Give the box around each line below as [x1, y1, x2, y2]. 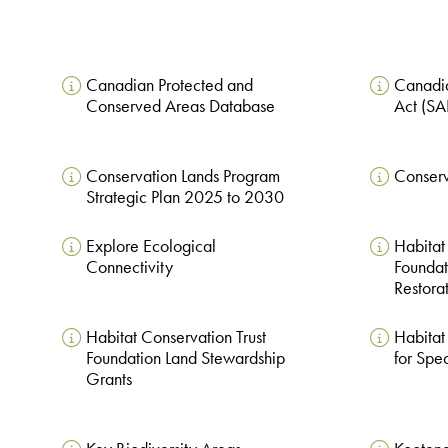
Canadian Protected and [85, 73, 253, 96]
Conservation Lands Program [85, 164, 280, 187]
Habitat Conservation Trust [85, 325, 266, 348]
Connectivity [85, 255, 173, 278]
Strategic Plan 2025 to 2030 [85, 185, 284, 208]
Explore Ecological [85, 234, 216, 257]
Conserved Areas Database [85, 94, 275, 117]
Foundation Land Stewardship [85, 346, 285, 369]
